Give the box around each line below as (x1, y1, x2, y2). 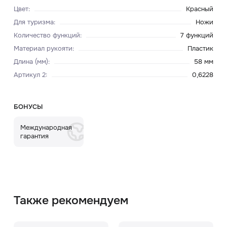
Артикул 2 (13, 70, 46, 79)
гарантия (20, 131, 49, 140)
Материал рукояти (13, 44, 72, 53)
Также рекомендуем (13, 192, 128, 208)
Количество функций (13, 30, 80, 40)
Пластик (187, 44, 214, 53)
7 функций (180, 30, 214, 40)
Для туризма (13, 17, 54, 26)
